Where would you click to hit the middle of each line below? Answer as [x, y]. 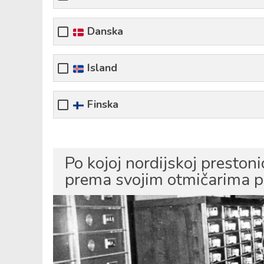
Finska [102, 105]
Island [101, 68]
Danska [104, 32]
